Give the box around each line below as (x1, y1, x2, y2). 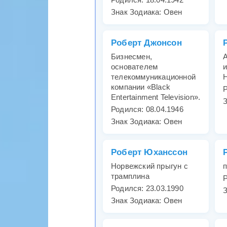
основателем (111, 62, 158, 71)
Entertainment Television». (111, 93, 201, 102)
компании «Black (111, 83, 170, 92)
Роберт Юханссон (111, 147, 187, 158)
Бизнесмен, (111, 52, 152, 61)
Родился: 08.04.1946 (111, 105, 183, 114)
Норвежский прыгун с (111, 162, 188, 171)
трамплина (111, 172, 149, 181)
